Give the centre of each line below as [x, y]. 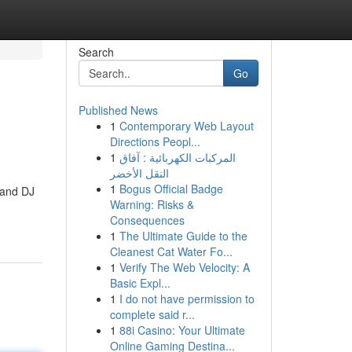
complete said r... [152, 314]
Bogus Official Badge [171, 189]
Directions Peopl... [155, 141]
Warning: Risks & [152, 204]
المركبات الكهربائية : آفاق [177, 157]
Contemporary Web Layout [186, 126]
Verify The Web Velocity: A [184, 267]
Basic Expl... [140, 283]
